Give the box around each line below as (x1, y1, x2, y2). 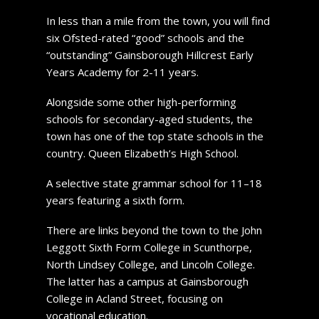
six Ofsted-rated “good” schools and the (46, 30, 244, 45)
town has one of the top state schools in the (46, 128, 263, 143)
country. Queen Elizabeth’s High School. (46, 145, 239, 160)
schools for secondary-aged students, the (46, 111, 253, 126)
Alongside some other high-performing (46, 94, 236, 109)
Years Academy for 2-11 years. (46, 64, 199, 79)
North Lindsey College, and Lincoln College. (46, 256, 255, 271)
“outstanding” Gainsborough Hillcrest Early (46, 47, 253, 62)
